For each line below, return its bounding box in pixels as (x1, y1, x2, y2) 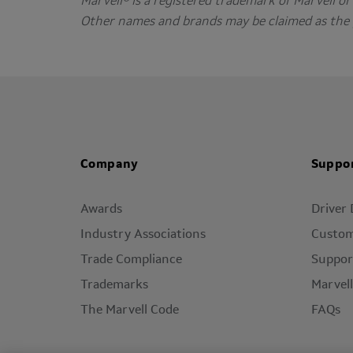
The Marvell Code (80, 303, 179, 317)
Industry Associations (80, 228, 206, 241)
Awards (80, 203, 122, 216)
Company (80, 158, 139, 171)
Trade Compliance (80, 253, 182, 266)
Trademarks (80, 278, 148, 292)
